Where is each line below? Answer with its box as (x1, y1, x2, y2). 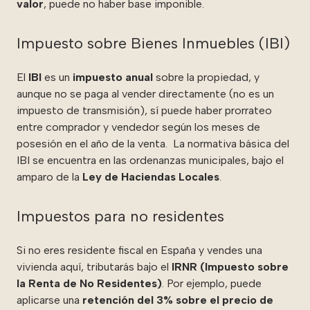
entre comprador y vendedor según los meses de (17, 120, 260, 134)
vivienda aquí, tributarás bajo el (17, 259, 169, 273)
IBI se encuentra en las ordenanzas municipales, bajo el (17, 153, 284, 167)
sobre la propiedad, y (156, 70, 259, 84)
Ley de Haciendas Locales (82, 170, 219, 183)
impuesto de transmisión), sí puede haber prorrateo (17, 103, 272, 117)
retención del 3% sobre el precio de (82, 293, 273, 307)
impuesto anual (73, 70, 153, 84)
